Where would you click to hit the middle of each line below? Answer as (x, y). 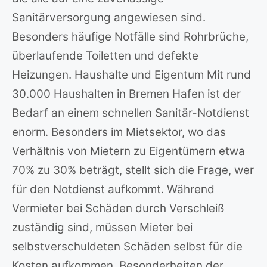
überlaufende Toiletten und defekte (105, 56)
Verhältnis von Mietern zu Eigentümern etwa (128, 151)
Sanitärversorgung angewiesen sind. (109, 18)
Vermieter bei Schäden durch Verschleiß (118, 208)
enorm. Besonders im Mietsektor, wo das (119, 132)
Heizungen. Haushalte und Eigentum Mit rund (131, 75)
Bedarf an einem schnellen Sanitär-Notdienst (131, 113)
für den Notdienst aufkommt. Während (113, 189)
